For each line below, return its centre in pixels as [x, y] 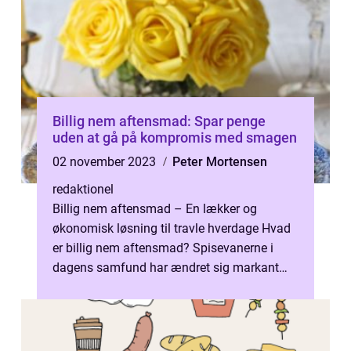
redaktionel [83, 189]
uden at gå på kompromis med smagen [175, 138]
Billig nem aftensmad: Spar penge [159, 121]
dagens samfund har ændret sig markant [166, 268]
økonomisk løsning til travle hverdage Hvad [172, 228]
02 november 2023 [106, 162]
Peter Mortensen [220, 162]
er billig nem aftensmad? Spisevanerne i [163, 248]
